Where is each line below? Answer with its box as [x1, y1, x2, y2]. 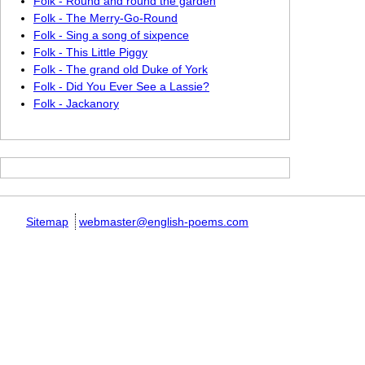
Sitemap [26, 215, 68, 228]
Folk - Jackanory [33, 97, 119, 110]
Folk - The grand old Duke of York [33, 63, 208, 76]
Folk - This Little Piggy [33, 46, 147, 59]
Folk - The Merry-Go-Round [33, 11, 178, 24]
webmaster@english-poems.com [79, 215, 248, 228]
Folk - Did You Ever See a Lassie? [33, 80, 209, 93]
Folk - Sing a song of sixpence [33, 29, 189, 42]
